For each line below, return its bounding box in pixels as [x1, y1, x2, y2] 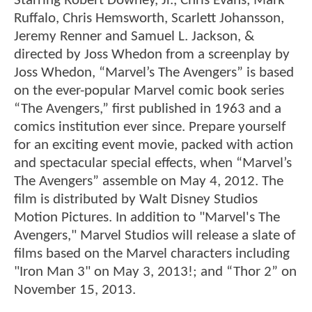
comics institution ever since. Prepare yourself [14, 120, 286, 135]
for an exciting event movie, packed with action [14, 138, 293, 153]
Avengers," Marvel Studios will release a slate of [14, 228, 295, 244]
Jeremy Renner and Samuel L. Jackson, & [14, 29, 254, 45]
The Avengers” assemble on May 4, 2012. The [14, 174, 283, 189]
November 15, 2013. [14, 283, 136, 298]
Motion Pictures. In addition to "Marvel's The [14, 210, 280, 226]
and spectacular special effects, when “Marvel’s [14, 156, 292, 171]
